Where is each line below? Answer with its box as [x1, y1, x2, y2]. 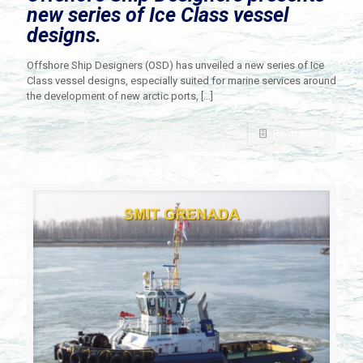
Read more [273, 127, 324, 140]
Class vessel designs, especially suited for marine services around [27, 75, 336, 88]
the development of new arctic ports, [27, 90, 199, 103]
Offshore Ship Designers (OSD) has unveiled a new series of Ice [27, 59, 324, 72]
